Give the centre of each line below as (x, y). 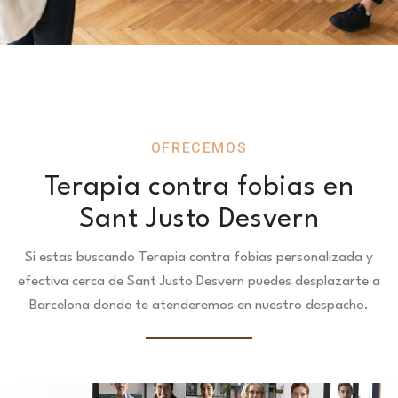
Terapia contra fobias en (199, 187)
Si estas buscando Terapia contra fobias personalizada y (199, 258)
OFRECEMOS (199, 148)
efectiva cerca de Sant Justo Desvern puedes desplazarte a (199, 282)
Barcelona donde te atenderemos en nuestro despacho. (199, 306)
